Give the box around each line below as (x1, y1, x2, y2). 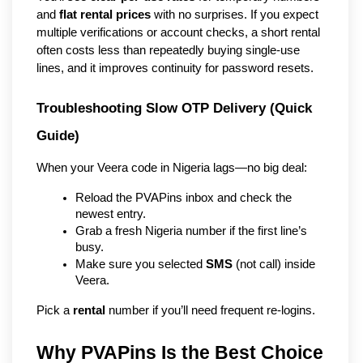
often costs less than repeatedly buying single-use (36, 43, 300, 57)
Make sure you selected (75, 258, 206, 271)
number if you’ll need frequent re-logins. (105, 304, 315, 318)
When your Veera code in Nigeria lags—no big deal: (36, 161, 307, 175)
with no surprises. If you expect (151, 7, 318, 21)
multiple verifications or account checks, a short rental (36, 25, 320, 39)
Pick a (36, 304, 73, 318)
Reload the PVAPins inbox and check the (75, 191, 292, 205)
